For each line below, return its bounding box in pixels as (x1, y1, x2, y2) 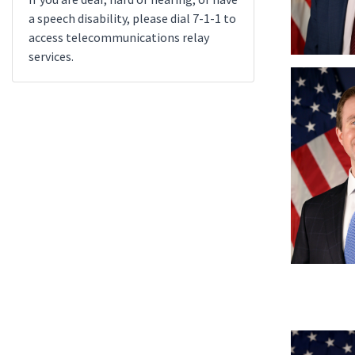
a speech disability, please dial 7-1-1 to (29, 10, 236, 26)
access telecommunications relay (29, 29, 209, 45)
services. (29, 48, 74, 64)
